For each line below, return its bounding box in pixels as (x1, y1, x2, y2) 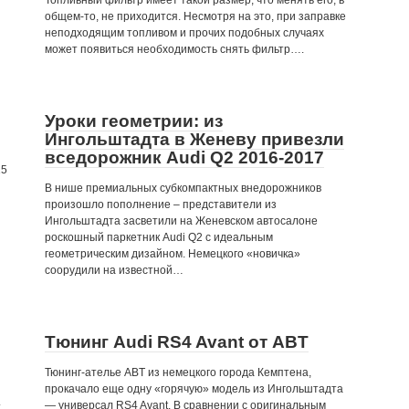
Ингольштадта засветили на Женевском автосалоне (45, 215, 318, 227)
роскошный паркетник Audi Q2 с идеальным (45, 231, 273, 244)
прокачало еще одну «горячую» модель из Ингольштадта (45, 383, 343, 395)
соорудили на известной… (45, 264, 184, 277)
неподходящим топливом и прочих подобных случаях (45, 26, 324, 39)
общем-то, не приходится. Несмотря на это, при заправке (45, 10, 346, 23)
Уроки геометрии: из (45, 111, 223, 131)
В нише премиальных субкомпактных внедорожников (45, 182, 321, 194)
